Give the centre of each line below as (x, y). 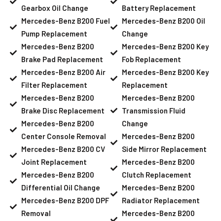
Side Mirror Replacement (164, 149)
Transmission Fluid (153, 110)
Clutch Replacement (156, 174)
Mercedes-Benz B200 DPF (65, 200)
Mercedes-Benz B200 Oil (163, 20)
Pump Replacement (54, 33)
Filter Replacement (54, 85)
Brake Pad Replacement (62, 59)
